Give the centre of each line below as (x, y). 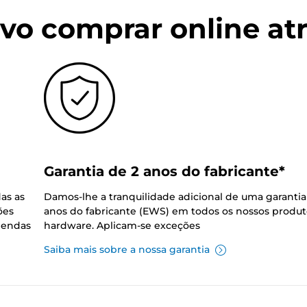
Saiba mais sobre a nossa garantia (126, 250)
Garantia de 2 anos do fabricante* (164, 172)
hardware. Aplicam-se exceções (122, 226)
